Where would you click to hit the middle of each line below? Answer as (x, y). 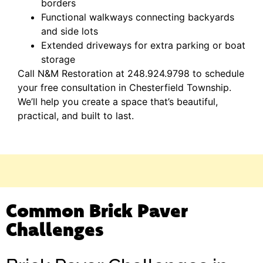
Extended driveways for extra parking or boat (143, 45)
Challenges (55, 229)
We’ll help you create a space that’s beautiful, (118, 101)
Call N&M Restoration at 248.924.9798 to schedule (131, 73)
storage (58, 59)
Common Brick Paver (97, 210)
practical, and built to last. (76, 115)
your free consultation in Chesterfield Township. (124, 87)
